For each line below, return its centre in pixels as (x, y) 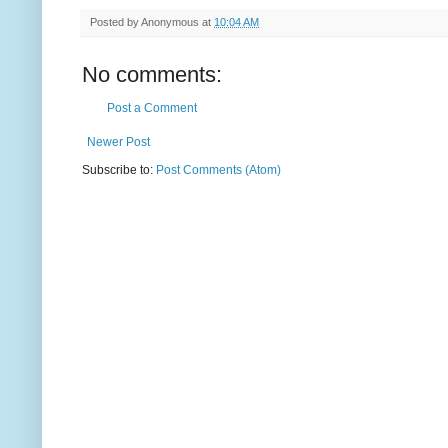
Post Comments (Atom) (218, 170)
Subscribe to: (119, 170)
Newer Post (118, 142)
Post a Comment (152, 108)
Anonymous (170, 22)
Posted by (115, 22)
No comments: (152, 75)
